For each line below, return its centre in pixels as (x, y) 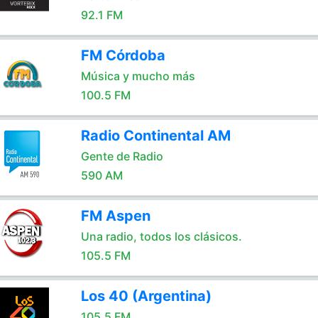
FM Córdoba (123, 55)
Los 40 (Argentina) (146, 296)
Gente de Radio (122, 156)
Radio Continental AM (155, 136)
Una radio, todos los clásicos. (161, 236)
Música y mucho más (138, 76)
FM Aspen (115, 216)
